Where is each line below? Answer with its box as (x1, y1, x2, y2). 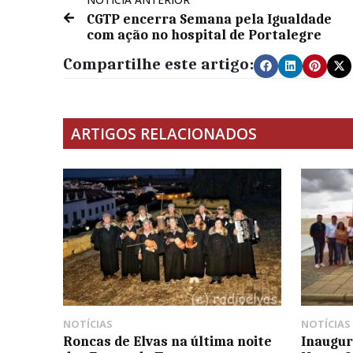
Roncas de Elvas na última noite (63, 333, 272, 350)
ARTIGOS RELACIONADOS (71, 122, 257, 144)
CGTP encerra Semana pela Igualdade (87, 10, 332, 27)
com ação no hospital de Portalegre (87, 26, 321, 43)
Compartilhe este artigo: (63, 54, 254, 73)
